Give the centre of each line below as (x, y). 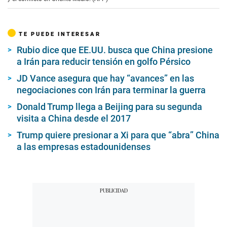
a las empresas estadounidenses (84, 147)
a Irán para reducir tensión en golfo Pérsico (104, 62)
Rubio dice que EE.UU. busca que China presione (115, 50)
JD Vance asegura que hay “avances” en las (105, 79)
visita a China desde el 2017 (74, 119)
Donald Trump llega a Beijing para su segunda (109, 107)
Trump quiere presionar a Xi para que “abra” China (118, 135)
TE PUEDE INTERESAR (60, 34)
